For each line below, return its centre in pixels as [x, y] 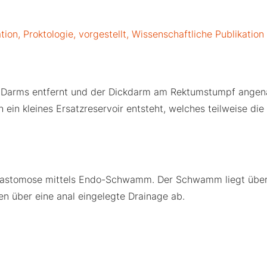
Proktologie [49, 34]
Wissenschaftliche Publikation [198, 34]
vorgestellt [103, 34]
